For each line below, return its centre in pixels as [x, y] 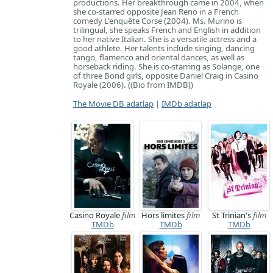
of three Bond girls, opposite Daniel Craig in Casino [166, 76]
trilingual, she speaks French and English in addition [167, 30]
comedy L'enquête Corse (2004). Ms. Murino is [158, 21]
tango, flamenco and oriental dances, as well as [159, 57]
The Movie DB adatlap [113, 104]
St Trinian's [232, 215]
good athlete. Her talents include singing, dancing [164, 48]
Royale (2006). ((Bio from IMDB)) [133, 85]
